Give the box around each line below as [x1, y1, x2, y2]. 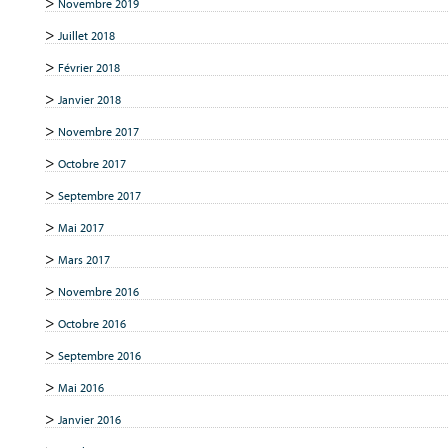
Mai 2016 [57, 380, 104, 395]
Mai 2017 [57, 220, 104, 235]
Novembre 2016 [57, 284, 139, 299]
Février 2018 [57, 60, 120, 75]
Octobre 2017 [57, 156, 126, 171]
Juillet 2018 [57, 28, 115, 43]
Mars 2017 [57, 252, 110, 267]
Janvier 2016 [57, 412, 121, 427]
